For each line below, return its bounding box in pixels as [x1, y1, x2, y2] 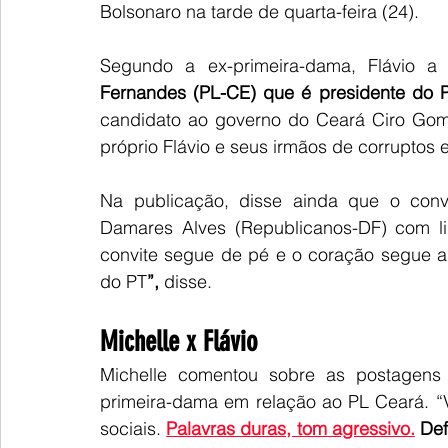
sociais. [100, 417, 161, 441]
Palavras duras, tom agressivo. [166, 417, 415, 441]
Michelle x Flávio [100, 325, 257, 359]
